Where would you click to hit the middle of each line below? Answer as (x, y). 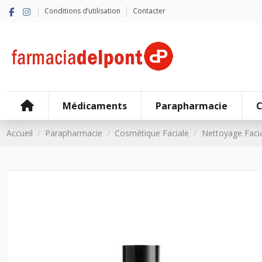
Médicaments (94, 106)
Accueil (19, 133)
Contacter (149, 11)
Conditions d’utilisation (83, 11)
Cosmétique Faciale (152, 133)
